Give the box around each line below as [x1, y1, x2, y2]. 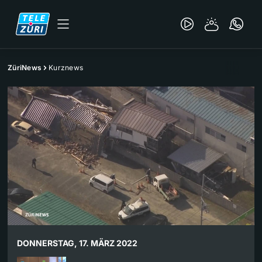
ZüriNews [8, 63, 42, 72]
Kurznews [49, 63, 83, 72]
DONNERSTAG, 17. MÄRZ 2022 [17, 238, 137, 249]
